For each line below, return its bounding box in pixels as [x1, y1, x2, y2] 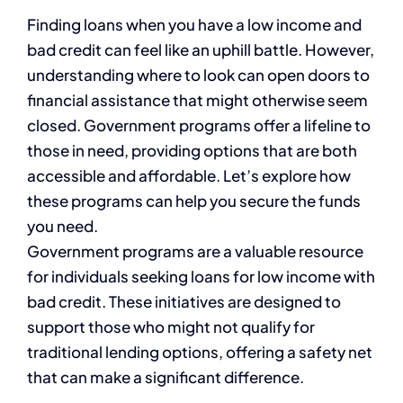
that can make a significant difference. [27, 366, 304, 387]
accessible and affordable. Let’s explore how [27, 165, 351, 185]
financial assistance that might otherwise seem [27, 89, 368, 110]
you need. [27, 215, 98, 236]
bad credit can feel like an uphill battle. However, [27, 39, 374, 59]
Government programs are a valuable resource [27, 240, 363, 261]
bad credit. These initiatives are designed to [27, 291, 341, 311]
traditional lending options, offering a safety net [27, 341, 372, 362]
